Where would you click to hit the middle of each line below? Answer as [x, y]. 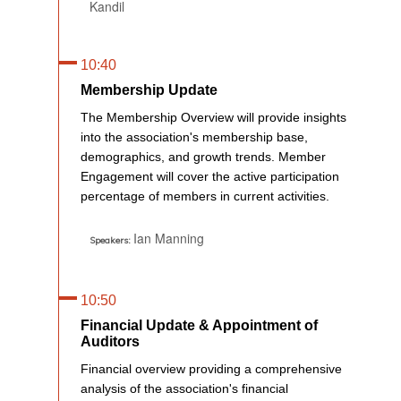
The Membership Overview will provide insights [213, 117]
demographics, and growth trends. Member [203, 156]
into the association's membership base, [194, 137]
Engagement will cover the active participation [210, 176]
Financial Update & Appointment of [199, 325]
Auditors [110, 341]
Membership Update [149, 90]
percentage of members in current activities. [205, 196]
